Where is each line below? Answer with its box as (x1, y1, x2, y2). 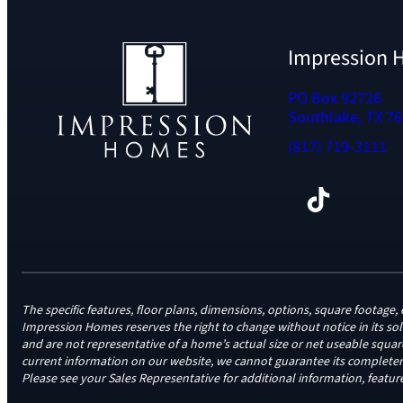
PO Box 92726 (288, 87, 382, 111)
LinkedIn (355, 177, 372, 219)
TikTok (305, 177, 320, 219)
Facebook (287, 177, 302, 219)
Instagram (330, 177, 355, 219)
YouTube (381, 177, 396, 219)
